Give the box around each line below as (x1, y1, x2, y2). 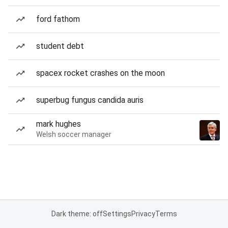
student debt (36, 41, 84, 51)
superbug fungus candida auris (36, 95, 144, 105)
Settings (102, 210, 131, 218)
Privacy (131, 210, 155, 218)
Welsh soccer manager (36, 130, 111, 138)
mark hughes (36, 119, 81, 129)
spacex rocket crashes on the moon (36, 68, 165, 78)
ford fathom (36, 14, 80, 24)
